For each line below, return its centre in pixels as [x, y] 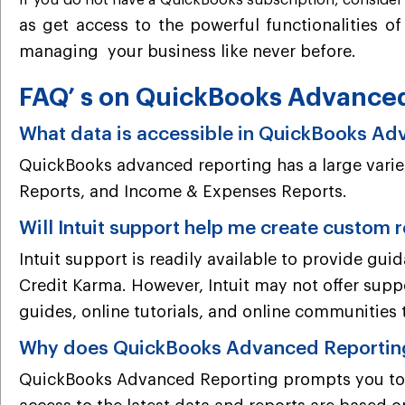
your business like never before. [230, 52]
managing [61, 52]
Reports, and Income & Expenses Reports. [183, 191]
